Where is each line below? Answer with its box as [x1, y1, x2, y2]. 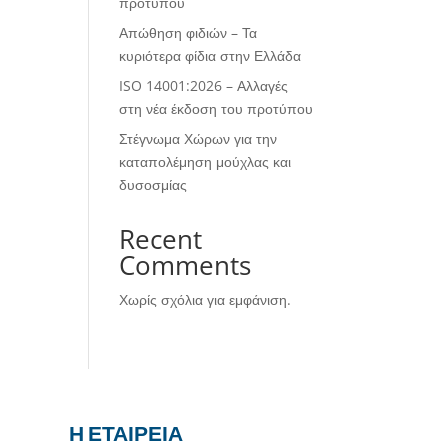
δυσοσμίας [119, 174, 188, 194]
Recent [119, 220, 203, 257]
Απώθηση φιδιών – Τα [119, 22, 258, 42]
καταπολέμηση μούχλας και [119, 151, 292, 171]
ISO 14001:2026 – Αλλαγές [119, 75, 289, 95]
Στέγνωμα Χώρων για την [119, 128, 278, 148]
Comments [119, 246, 252, 283]
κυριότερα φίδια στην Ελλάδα [119, 45, 302, 65]
